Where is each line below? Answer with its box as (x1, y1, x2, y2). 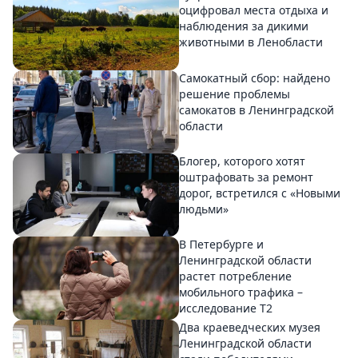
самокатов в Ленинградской (179, 101, 334, 117)
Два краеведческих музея (179, 320, 320, 336)
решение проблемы (179, 86, 290, 101)
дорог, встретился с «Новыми (179, 185, 340, 201)
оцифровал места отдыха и (179, 2, 328, 18)
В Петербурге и (179, 236, 264, 252)
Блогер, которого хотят (179, 153, 305, 169)
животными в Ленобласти (179, 34, 323, 50)
